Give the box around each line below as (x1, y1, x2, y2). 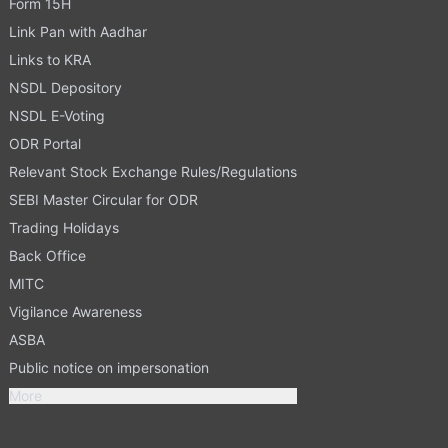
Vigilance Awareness (8, 302, 142, 320)
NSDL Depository (8, 78, 122, 96)
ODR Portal (8, 134, 81, 152)
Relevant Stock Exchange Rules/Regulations (8, 162, 297, 180)
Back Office (8, 246, 86, 264)
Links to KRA (8, 50, 91, 68)
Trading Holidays (8, 218, 119, 236)
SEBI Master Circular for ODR (8, 190, 198, 208)
